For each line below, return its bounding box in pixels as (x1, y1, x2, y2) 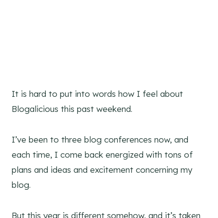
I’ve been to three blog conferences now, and (12, 134, 188, 145)
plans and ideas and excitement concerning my (12, 164, 192, 175)
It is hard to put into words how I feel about (12, 89, 183, 99)
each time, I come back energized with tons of (12, 149, 193, 160)
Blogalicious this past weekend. (12, 104, 132, 114)
